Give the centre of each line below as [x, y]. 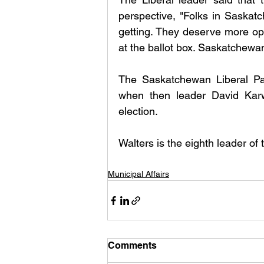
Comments [132, 246]
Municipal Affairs [138, 174]
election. [138, 111]
